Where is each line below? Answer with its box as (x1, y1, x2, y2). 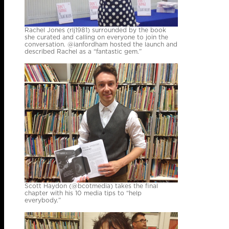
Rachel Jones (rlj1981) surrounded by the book (25, 26, 166, 35)
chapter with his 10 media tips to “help (25, 189, 142, 198)
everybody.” (25, 196, 61, 205)
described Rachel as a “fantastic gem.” (25, 47, 142, 56)
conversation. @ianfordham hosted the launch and (25, 40, 177, 49)
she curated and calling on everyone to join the (25, 33, 168, 42)
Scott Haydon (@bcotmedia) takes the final (25, 181, 158, 191)
